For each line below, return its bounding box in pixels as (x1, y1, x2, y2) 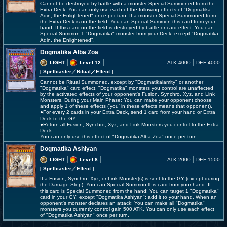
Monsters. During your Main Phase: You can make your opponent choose (40, 97, 212, 103)
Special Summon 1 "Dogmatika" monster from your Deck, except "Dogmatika (40, 31, 218, 36)
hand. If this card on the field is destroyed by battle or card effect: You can (40, 25, 214, 30)
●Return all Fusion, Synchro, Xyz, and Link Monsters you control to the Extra (40, 122, 219, 127)
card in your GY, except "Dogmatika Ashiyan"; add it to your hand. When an (40, 194, 217, 200)
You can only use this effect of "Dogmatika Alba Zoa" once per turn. (40, 134, 198, 139)
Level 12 (80, 60, 101, 65)
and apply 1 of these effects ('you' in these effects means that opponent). (40, 103, 212, 109)
